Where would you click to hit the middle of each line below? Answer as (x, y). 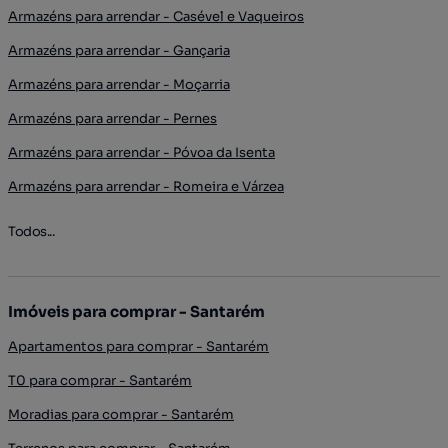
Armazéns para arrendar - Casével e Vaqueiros (156, 17)
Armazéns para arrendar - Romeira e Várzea (146, 187)
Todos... (31, 232)
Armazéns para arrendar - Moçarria (119, 85)
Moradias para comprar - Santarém (121, 415)
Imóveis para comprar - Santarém (136, 312)
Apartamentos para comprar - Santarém (138, 347)
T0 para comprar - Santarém (100, 381)
